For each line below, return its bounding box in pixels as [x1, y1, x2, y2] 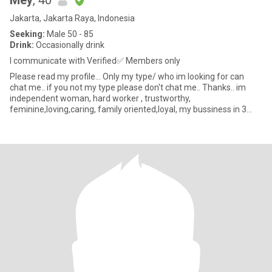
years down [10, 115, 54, 125]
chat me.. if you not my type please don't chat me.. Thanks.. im [10, 83, 236, 92]
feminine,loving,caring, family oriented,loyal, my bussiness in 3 [10, 104, 246, 114]
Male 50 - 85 [45, 29, 93, 39]
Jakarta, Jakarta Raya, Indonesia [10, 13, 135, 23]
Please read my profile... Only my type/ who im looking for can [10, 72, 244, 81]
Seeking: [10, 29, 45, 39]
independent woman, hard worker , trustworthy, [10, 93, 191, 103]
